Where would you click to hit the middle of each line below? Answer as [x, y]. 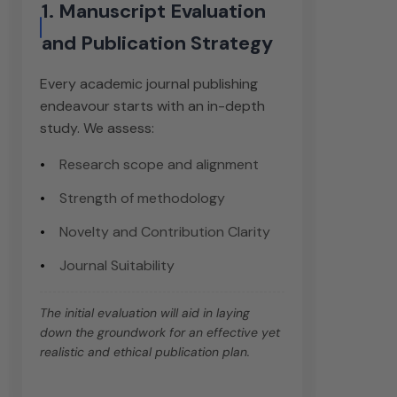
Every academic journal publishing [149, 84]
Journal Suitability [117, 266]
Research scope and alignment [159, 165]
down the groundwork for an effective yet [160, 333]
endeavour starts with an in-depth [152, 106]
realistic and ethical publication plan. [145, 352]
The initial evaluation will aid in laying [145, 313]
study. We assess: [97, 128]
